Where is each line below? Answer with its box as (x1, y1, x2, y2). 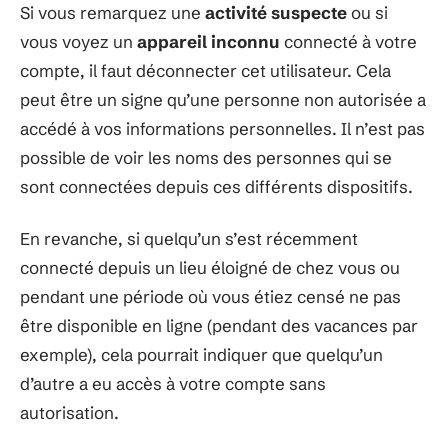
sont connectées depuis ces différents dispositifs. (20, 176, 413, 197)
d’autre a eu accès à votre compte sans (20, 372, 326, 394)
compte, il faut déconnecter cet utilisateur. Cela (20, 60, 391, 81)
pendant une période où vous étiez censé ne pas (20, 285, 401, 307)
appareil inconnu (137, 31, 280, 52)
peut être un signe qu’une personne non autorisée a (20, 89, 426, 110)
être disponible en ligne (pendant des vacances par (20, 314, 418, 336)
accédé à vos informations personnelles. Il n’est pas (20, 118, 425, 139)
